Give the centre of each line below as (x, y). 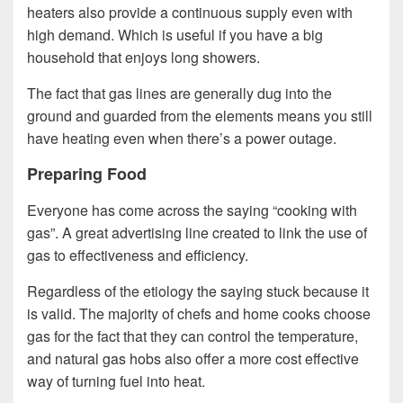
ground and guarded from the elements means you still (200, 116)
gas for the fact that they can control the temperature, (193, 336)
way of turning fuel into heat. (116, 381)
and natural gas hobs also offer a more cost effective (193, 359)
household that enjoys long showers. (143, 58)
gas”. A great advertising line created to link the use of (197, 233)
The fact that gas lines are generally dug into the (179, 94)
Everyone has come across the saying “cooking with (192, 210)
